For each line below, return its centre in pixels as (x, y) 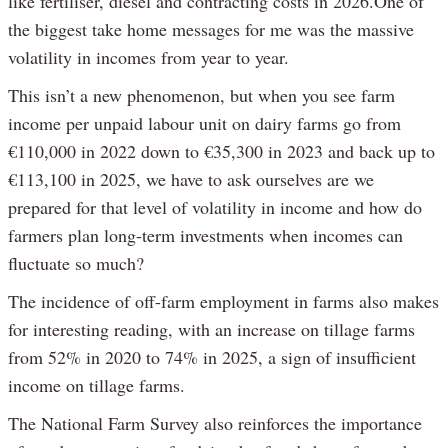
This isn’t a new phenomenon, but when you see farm (201, 94)
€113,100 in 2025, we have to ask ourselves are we (191, 178)
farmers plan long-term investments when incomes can (205, 234)
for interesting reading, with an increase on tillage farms (211, 328)
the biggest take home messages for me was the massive (211, 28)
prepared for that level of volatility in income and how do (215, 206)
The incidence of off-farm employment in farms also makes (223, 300)
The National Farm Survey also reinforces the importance (215, 422)
